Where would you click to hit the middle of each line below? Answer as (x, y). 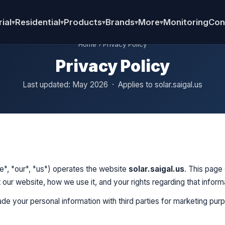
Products (83, 22)
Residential (37, 22)
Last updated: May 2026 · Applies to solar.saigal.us (113, 85)
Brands (120, 22)
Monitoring (186, 22)
